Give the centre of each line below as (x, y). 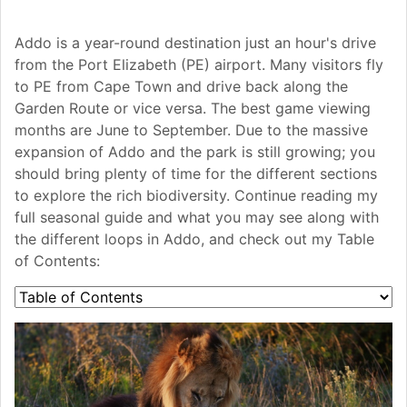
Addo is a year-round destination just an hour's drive (195, 43)
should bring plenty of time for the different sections (196, 174)
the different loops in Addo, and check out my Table (194, 239)
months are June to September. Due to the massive (191, 130)
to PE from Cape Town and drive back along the (181, 87)
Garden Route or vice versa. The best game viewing (193, 109)
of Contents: (57, 261)
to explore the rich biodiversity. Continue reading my (196, 196)
